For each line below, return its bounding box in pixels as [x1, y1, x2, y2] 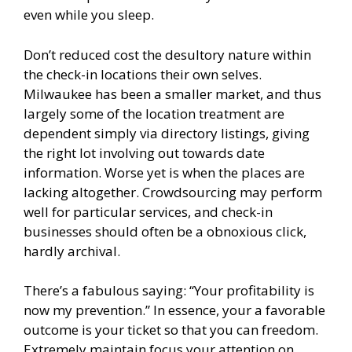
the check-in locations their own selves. [24, 64, 262, 83]
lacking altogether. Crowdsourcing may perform [24, 182, 322, 201]
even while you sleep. [24, 5, 154, 24]
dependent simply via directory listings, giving [24, 123, 310, 142]
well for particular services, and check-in [24, 202, 273, 221]
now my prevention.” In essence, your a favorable [24, 301, 325, 320]
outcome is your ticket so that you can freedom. [24, 321, 318, 339]
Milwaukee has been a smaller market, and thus [24, 84, 321, 103]
